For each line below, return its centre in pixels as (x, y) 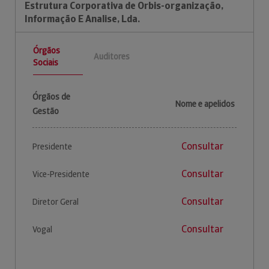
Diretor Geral (56, 201)
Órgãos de (51, 96)
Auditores (111, 57)
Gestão (46, 111)
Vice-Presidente (61, 174)
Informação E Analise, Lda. (82, 19)
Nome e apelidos (205, 104)
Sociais (46, 62)
